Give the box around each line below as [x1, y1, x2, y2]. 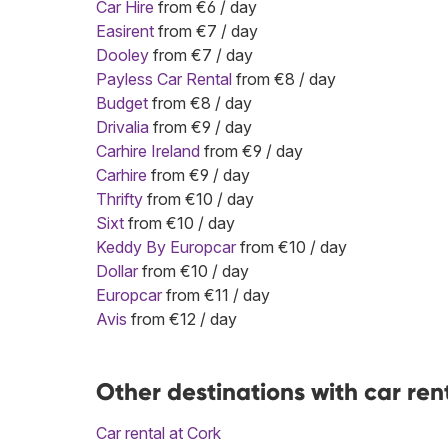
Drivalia [96, 116, 149, 137]
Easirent [96, 20, 154, 41]
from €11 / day [162, 284, 270, 305]
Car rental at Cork [96, 422, 221, 443]
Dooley [96, 44, 149, 65]
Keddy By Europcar [96, 236, 236, 257]
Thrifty [96, 188, 143, 209]
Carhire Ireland [96, 140, 200, 161]
